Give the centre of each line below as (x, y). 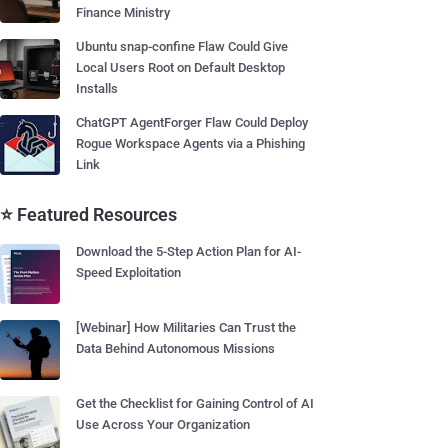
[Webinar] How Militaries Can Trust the (186, 327)
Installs (97, 88)
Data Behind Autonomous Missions (175, 348)
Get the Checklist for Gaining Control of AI (195, 403)
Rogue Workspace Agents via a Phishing (190, 143)
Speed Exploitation (128, 272)
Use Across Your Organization (163, 424)
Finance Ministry (123, 12)
